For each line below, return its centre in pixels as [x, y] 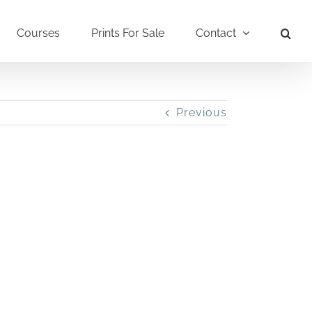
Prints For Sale [128, 33]
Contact [216, 33]
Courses [38, 33]
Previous [202, 112]
